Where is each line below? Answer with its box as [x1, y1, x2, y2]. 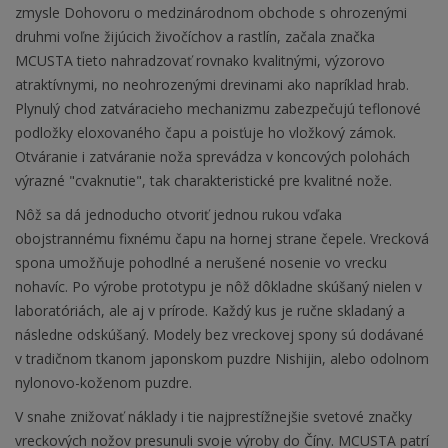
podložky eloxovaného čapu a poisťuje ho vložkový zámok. [15, 123, 396, 143]
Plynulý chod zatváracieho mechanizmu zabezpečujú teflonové [15, 99, 421, 119]
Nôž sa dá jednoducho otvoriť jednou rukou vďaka [15, 205, 342, 225]
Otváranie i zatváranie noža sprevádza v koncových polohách [15, 147, 410, 167]
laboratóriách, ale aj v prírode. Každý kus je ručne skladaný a [15, 301, 405, 321]
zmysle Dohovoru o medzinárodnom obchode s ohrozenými [15, 3, 407, 23]
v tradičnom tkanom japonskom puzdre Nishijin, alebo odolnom [15, 349, 429, 369]
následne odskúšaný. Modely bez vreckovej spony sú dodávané [15, 325, 424, 345]
